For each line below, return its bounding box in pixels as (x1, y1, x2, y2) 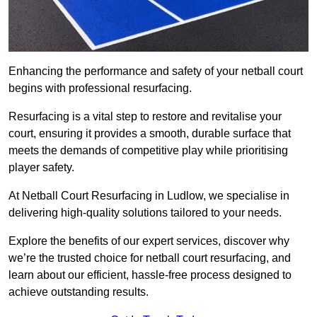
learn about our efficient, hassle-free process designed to (8, 269, 292, 282)
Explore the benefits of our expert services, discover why (8, 235, 289, 248)
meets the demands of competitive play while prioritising (8, 144, 288, 157)
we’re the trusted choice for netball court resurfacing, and (8, 252, 291, 265)
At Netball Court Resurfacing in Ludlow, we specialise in (8, 190, 289, 202)
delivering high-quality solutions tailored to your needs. (8, 207, 282, 219)
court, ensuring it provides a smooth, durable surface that (8, 127, 291, 140)
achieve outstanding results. (8, 286, 149, 299)
